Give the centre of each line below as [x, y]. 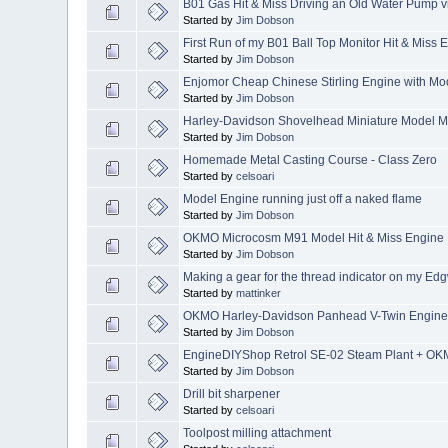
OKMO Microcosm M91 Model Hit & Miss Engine [314, 237]
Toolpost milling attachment [257, 432]
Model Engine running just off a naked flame [303, 198]
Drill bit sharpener [232, 393]
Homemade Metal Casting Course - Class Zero [310, 159]
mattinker [259, 292]
